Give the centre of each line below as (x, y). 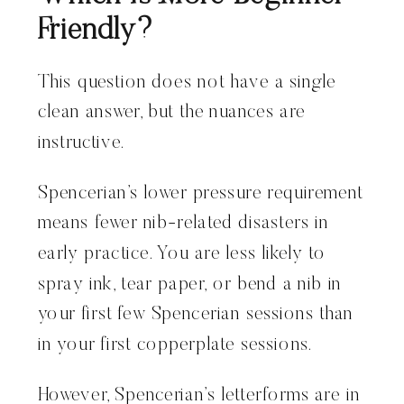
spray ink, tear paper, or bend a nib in (190, 285)
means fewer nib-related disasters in (184, 224)
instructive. (82, 143)
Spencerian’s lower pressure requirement (201, 194)
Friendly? (96, 32)
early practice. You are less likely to (182, 254)
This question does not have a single (187, 83)
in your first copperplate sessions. (175, 345)
